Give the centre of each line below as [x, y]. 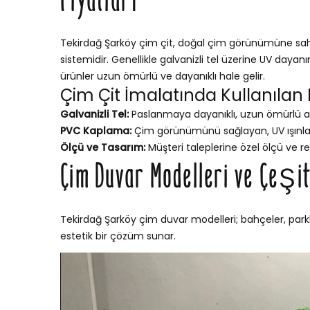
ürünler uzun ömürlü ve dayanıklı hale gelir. [163, 76]
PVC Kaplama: [96, 131]
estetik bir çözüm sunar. [118, 236]
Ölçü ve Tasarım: [103, 148]
